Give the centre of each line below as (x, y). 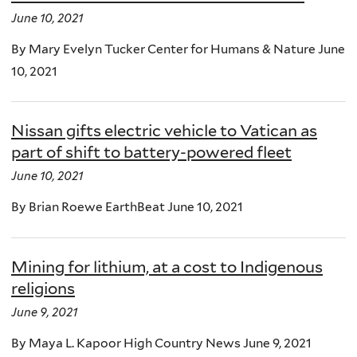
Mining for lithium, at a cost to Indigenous (167, 267)
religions (43, 288)
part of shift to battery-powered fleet (151, 153)
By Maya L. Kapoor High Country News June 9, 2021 (161, 343)
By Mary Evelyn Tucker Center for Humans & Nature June (178, 49)
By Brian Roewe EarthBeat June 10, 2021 (127, 207)
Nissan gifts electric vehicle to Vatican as (164, 131)
